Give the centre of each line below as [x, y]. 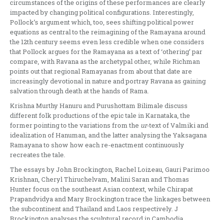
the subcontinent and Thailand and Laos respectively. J [94, 208]
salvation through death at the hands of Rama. [79, 91]
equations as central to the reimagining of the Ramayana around [108, 32]
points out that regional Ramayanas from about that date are [101, 71]
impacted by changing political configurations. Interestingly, [102, 12]
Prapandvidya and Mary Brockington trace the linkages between [110, 199]
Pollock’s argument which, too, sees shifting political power [102, 22]
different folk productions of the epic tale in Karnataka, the [100, 115]
